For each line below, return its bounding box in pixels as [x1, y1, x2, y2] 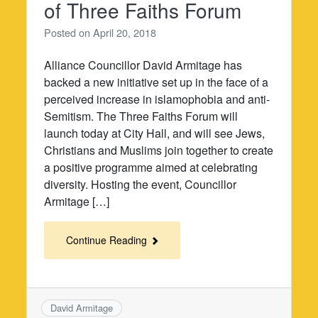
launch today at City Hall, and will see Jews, [44, 124, 265, 141]
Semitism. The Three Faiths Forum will [44, 107, 238, 124]
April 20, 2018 [93, 24, 157, 40]
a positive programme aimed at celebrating [44, 158, 258, 175]
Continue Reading [66, 232, 150, 247]
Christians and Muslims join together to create [44, 141, 274, 158]
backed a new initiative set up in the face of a [44, 73, 269, 90]
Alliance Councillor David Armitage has [44, 56, 243, 73]
